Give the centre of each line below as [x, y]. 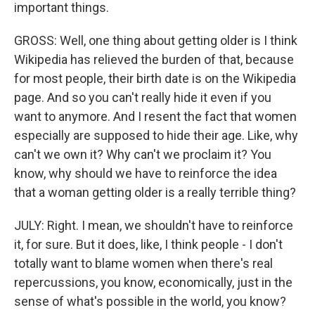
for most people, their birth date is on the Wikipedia [155, 78]
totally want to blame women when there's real [143, 263]
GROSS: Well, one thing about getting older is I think [156, 40]
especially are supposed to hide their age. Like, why [156, 135]
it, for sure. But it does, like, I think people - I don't [148, 244]
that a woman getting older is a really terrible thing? [155, 192]
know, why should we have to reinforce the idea [146, 173]
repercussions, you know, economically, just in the [153, 282]
